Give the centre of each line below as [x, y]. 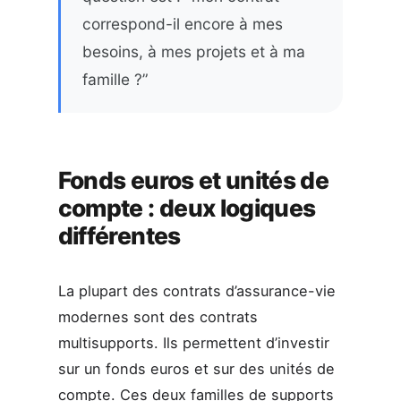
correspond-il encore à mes [182, 24]
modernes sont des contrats [158, 317]
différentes [119, 236]
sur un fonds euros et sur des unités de [196, 369]
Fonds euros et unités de [193, 180]
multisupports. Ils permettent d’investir [193, 343]
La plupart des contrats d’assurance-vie [196, 291]
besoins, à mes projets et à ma [193, 52]
